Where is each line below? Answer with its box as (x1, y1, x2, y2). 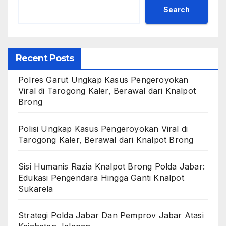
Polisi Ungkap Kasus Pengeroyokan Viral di (18, 123, 188, 134)
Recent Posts (16, 52, 74, 64)
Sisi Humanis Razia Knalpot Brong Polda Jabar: (18, 161, 205, 172)
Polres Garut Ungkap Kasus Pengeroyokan (18, 74, 189, 85)
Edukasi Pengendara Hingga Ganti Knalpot (18, 172, 184, 183)
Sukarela (18, 183, 53, 194)
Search (163, 5, 190, 14)
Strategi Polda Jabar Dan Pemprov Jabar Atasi (18, 210, 204, 220)
